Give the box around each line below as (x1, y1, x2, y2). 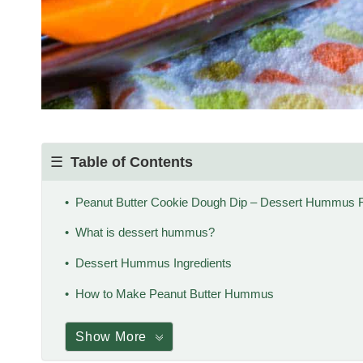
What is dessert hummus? (75, 225, 215, 240)
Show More (75, 329, 147, 344)
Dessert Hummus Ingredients (75, 255, 232, 270)
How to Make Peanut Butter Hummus (75, 286, 274, 301)
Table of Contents (70, 153, 193, 170)
